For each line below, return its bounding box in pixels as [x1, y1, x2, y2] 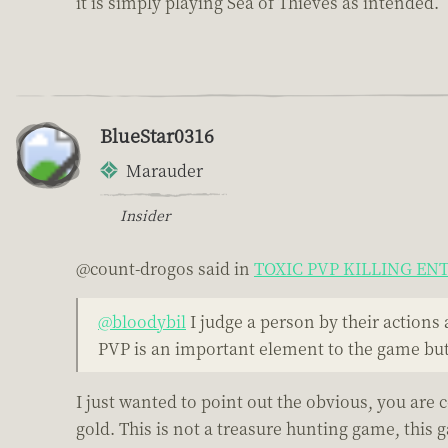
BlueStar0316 [100, 121, 214, 148]
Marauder [126, 158, 203, 182]
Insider [120, 204, 170, 225]
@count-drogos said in [76, 256, 254, 280]
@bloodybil [98, 309, 186, 333]
